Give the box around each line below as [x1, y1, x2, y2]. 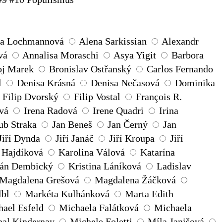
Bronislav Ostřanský [49, 63, 131, 75]
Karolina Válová [58, 147, 125, 158]
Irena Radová [24, 105, 77, 116]
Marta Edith [125, 188, 173, 200]
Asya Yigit [113, 50, 156, 61]
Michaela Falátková [59, 202, 139, 214]
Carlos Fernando [147, 63, 213, 75]
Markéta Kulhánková [25, 188, 110, 200]
